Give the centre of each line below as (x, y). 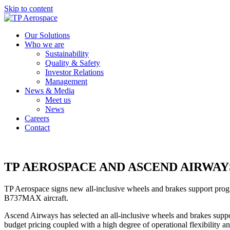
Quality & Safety (73, 63)
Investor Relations (74, 72)
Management (66, 81)
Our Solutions (47, 35)
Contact (37, 128)
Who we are (44, 44)
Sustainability (67, 54)
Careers (37, 118)
